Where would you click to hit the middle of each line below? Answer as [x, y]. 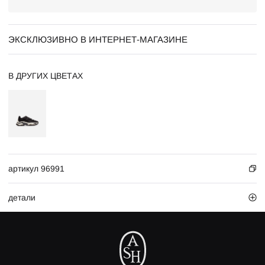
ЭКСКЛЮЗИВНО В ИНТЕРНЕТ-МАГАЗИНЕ [98, 39]
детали [22, 198]
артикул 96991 [36, 169]
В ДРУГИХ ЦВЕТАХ [46, 76]
